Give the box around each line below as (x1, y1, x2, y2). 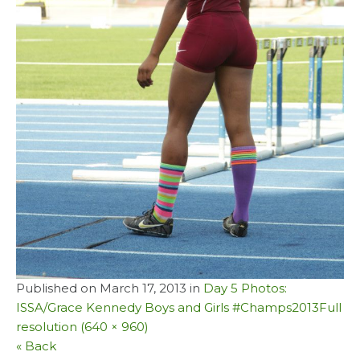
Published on (16, 280, 100, 296)
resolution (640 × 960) (16, 318, 149, 334)
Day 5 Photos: (203, 280, 287, 296)
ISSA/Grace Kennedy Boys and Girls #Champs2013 (16, 299, 319, 315)
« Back (16, 337, 56, 354)
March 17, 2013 (100, 280, 186, 296)
